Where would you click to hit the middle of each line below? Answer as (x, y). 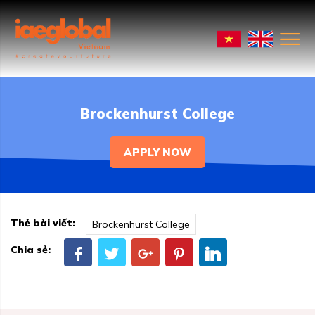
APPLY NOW (157, 153)
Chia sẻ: (31, 249)
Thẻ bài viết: (43, 223)
